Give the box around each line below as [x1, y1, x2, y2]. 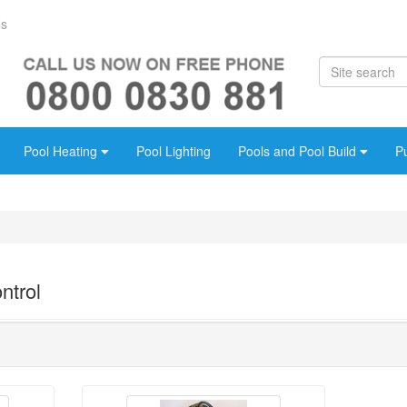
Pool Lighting [136, 142, 211, 161]
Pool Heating [24, 142, 101, 161]
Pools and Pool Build [238, 142, 360, 161]
